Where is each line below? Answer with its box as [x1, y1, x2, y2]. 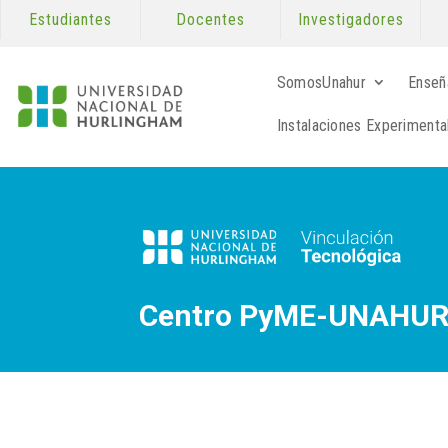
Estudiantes [29, 10, 112, 29]
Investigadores [297, 10, 404, 29]
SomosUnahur [276, 73, 367, 93]
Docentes [176, 10, 245, 29]
